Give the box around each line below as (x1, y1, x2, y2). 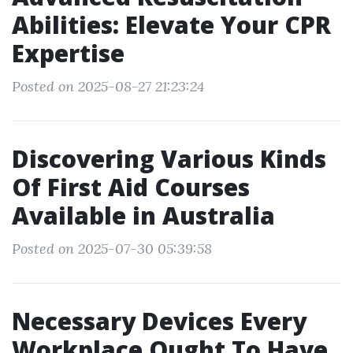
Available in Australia (12, 199, 275, 232)
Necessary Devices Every (12, 305, 307, 337)
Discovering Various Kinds (12, 143, 326, 175)
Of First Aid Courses (12, 171, 250, 203)
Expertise (12, 37, 124, 69)
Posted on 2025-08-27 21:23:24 (12, 77, 204, 95)
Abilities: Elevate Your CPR (12, 9, 331, 41)
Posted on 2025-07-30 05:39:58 (12, 240, 212, 258)
